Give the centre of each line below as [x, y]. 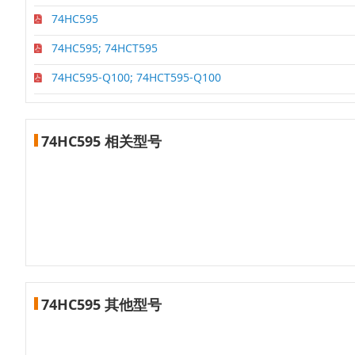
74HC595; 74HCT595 [105, 48]
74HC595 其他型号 [101, 304]
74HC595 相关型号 [101, 141]
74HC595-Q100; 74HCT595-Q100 [136, 78]
